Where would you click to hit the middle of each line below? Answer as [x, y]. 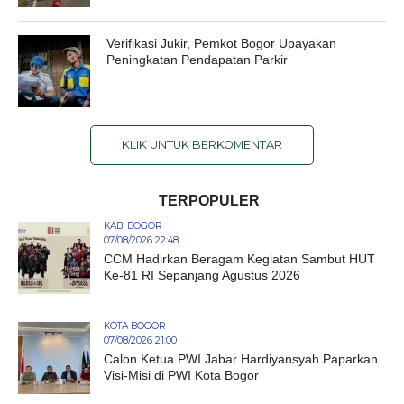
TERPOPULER [209, 201]
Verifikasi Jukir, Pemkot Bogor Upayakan [222, 44]
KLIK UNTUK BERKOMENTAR [202, 145]
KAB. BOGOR [133, 226]
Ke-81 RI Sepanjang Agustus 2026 [202, 275]
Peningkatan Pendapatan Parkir [197, 60]
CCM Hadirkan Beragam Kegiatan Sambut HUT [239, 259]
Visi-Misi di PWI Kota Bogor [181, 376]
